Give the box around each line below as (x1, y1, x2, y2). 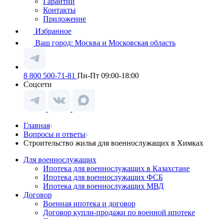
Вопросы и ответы (23, 130, 86, 138)
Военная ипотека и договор (43, 199, 135, 208)
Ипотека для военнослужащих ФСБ (43, 173, 163, 181)
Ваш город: (35, 39, 75, 47)
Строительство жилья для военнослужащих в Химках (23, 139, 203, 147)
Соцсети (23, 80, 52, 88)
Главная (23, 121, 50, 130)
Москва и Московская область (75, 39, 175, 47)
